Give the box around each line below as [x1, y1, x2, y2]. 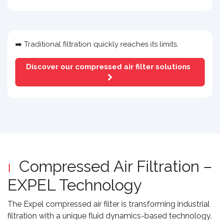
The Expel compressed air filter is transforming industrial [7, 199, 210, 209]
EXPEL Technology [7, 176, 142, 194]
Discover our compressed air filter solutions [26, 62, 194, 72]
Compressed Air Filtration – [19, 157, 212, 176]
